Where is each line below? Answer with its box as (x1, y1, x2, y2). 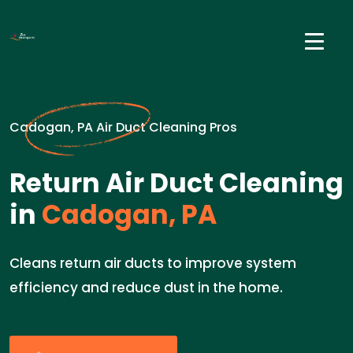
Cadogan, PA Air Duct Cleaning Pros (9, 118, 237, 136)
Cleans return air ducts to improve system (9, 254, 296, 273)
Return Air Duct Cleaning (9, 165, 344, 202)
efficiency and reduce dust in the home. (9, 278, 283, 297)
